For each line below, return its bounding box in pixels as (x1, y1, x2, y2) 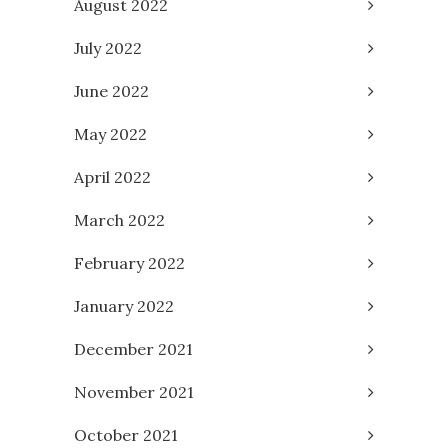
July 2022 (74, 38, 142, 59)
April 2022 (74, 167, 151, 188)
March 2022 (74, 210, 165, 231)
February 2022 (74, 253, 185, 274)
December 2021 (74, 339, 193, 360)
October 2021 (74, 425, 178, 446)
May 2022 (74, 124, 147, 145)
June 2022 (74, 81, 149, 102)
